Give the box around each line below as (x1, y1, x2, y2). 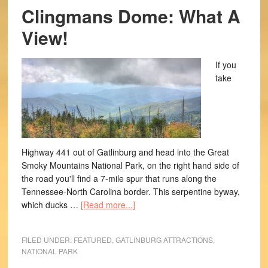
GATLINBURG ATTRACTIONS (115, 234, 213, 245)
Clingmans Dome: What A (21, 3, 240, 29)
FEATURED (73, 234, 112, 245)
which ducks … (21, 199, 81, 211)
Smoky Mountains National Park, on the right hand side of (21, 159, 239, 171)
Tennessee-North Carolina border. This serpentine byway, (21, 185, 240, 197)
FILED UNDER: (21, 234, 74, 245)
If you (215, 59, 236, 71)
